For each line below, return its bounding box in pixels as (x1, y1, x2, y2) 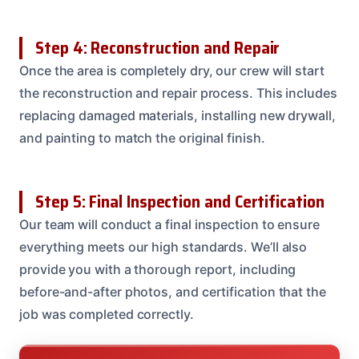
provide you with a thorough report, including (19, 260, 296, 277)
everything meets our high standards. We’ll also (19, 238, 308, 255)
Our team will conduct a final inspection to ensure (19, 216, 321, 232)
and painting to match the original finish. (19, 129, 265, 146)
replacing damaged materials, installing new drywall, (19, 107, 336, 123)
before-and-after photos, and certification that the (19, 283, 326, 300)
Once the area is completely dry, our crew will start (19, 62, 325, 79)
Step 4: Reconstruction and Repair (35, 34, 280, 61)
